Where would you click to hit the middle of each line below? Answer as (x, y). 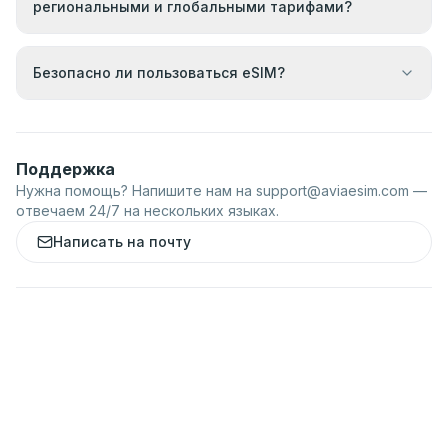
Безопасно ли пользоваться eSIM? (159, 72)
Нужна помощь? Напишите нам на (136, 190)
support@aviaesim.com (332, 190)
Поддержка (65, 169)
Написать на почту (122, 241)
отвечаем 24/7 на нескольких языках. (147, 210)
